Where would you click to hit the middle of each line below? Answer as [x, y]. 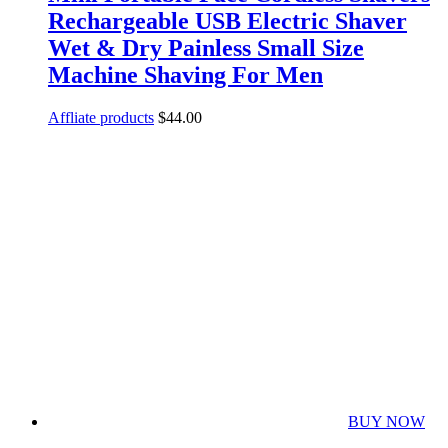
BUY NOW [386, 422]
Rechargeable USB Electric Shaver [227, 21]
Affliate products [101, 118]
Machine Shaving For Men [185, 75]
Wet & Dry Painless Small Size [206, 48]
